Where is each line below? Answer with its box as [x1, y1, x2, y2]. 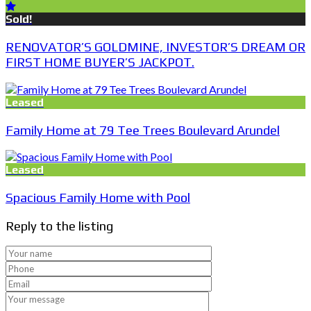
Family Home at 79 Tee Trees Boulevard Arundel [6, 121, 280, 137]
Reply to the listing [6, 217, 113, 233]
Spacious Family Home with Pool [6, 190, 190, 205]
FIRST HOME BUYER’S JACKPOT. [6, 54, 194, 70]
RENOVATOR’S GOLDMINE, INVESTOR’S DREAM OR [6, 39, 305, 55]
